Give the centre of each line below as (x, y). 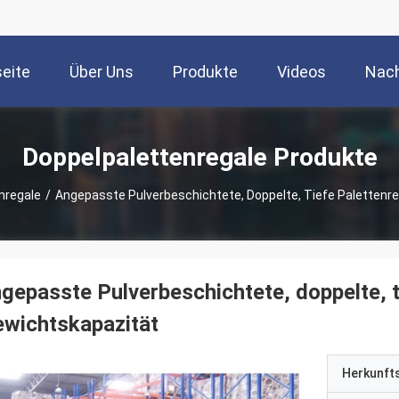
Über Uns (102, 72)
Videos (301, 72)
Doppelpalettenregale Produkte (199, 157)
